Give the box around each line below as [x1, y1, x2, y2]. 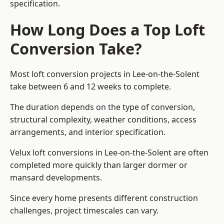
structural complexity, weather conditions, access [10, 114, 196, 125]
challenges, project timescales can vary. [10, 205, 158, 216]
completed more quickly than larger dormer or [10, 159, 187, 171]
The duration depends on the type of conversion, [10, 101, 195, 113]
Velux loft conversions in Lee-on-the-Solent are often [10, 147, 208, 158]
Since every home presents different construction [10, 192, 198, 204]
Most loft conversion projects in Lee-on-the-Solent [10, 68, 199, 80]
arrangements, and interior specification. [10, 126, 165, 138]
